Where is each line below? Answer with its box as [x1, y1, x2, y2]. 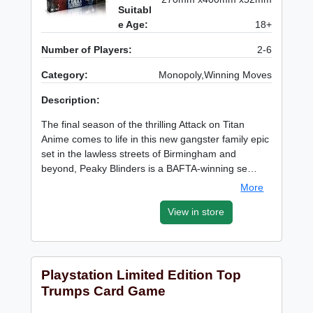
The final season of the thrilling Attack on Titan [41, 119, 245, 131]
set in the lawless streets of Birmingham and [41, 148, 237, 160]
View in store [168, 206, 225, 218]
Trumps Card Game [41, 283, 166, 298]
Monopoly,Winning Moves [158, 69, 272, 81]
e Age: [118, 19, 149, 31]
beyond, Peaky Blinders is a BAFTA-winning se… [41, 163, 258, 175]
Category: [41, 69, 89, 81]
